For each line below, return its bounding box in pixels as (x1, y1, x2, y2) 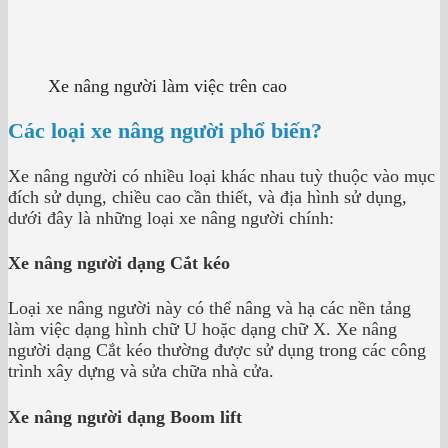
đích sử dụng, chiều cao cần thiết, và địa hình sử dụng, (8, 186, 407, 207)
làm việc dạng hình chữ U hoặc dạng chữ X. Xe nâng (8, 319, 397, 340)
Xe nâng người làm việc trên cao (48, 76, 287, 97)
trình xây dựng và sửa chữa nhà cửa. (8, 361, 274, 382)
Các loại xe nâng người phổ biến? (8, 119, 322, 143)
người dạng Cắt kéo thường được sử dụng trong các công (8, 340, 426, 361)
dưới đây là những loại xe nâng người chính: (8, 207, 334, 228)
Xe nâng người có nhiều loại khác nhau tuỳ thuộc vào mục (8, 165, 435, 186)
